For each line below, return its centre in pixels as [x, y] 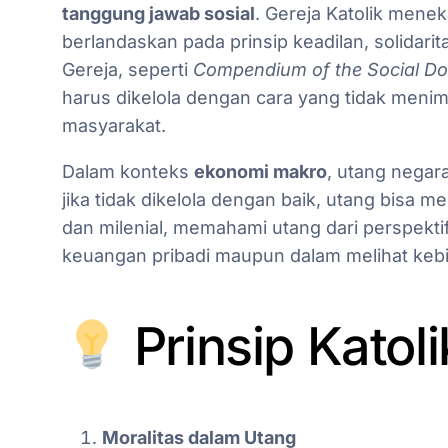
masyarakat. [114, 126]
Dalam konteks [128, 172]
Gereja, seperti [127, 70]
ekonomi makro [260, 172]
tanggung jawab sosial [158, 14]
